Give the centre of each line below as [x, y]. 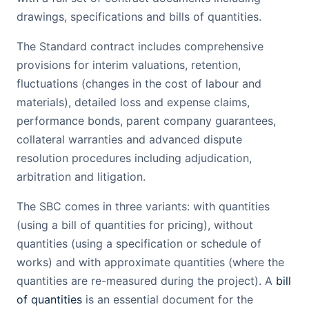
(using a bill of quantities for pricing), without [135, 225]
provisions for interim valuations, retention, [129, 65]
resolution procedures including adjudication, [134, 158]
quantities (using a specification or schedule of [139, 243]
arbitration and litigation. [81, 177]
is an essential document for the [168, 299]
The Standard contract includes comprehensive [140, 46]
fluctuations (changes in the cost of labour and [139, 83]
